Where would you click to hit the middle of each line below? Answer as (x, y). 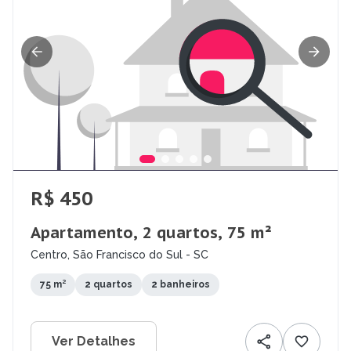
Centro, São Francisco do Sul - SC (119, 255)
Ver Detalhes (94, 342)
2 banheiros (181, 285)
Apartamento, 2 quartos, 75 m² (151, 233)
